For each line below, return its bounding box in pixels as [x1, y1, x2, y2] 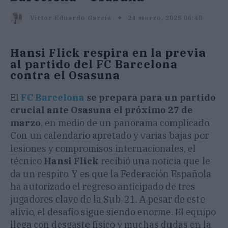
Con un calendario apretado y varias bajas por [10, 130, 209, 142]
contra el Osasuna [10, 68, 120, 83]
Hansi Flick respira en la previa [10, 45, 206, 61]
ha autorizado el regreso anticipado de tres [10, 181, 195, 193]
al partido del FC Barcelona [10, 56, 178, 72]
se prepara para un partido [84, 92, 216, 104]
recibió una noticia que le [99, 155, 210, 167]
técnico [10, 155, 44, 167]
